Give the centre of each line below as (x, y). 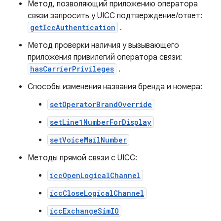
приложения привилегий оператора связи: (105, 57)
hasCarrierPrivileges (72, 69)
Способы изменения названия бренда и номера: (115, 87)
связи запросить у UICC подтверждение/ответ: (115, 16)
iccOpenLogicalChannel (95, 175)
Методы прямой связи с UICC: (82, 158)
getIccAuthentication (73, 27)
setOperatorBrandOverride (101, 104)
